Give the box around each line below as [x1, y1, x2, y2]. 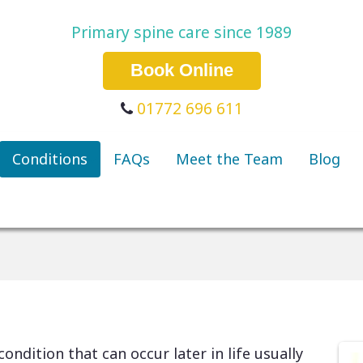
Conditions [12, 148, 88, 169]
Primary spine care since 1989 [71, 21, 292, 43]
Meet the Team [176, 148, 283, 169]
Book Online [130, 60, 233, 81]
